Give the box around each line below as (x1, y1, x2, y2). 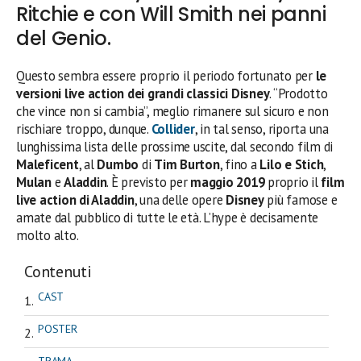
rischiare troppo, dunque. (16, 120, 151, 139)
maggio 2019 (190, 173, 265, 192)
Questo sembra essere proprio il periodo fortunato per (16, 67, 313, 85)
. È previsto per (106, 173, 191, 192)
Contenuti (24, 261, 92, 283)
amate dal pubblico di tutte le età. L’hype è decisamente (16, 209, 319, 227)
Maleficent (16, 156, 79, 174)
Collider (151, 120, 195, 139)
